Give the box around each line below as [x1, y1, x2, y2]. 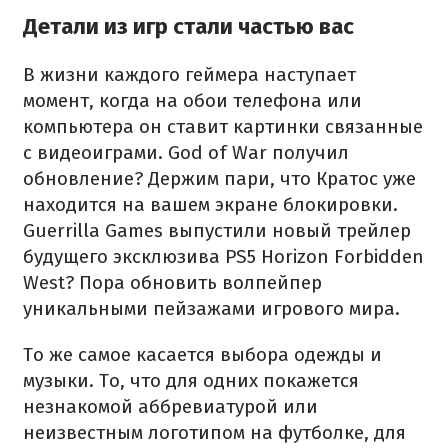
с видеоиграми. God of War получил [23, 141, 349, 165]
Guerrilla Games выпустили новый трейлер [23, 219, 411, 243]
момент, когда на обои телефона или [23, 89, 362, 113]
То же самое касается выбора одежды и [23, 343, 382, 367]
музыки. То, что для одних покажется [23, 369, 359, 393]
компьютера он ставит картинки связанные [23, 115, 423, 139]
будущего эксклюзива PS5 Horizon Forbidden [23, 245, 424, 269]
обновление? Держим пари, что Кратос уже [23, 167, 416, 191]
